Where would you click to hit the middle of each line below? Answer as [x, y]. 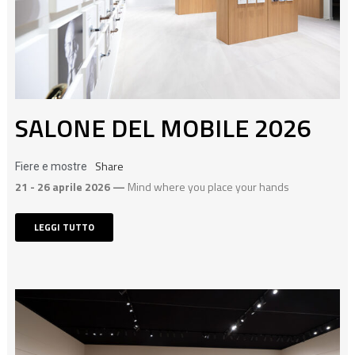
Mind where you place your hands [208, 187]
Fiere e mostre [51, 167]
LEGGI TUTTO [64, 227]
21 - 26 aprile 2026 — [71, 187]
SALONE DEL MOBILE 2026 [163, 128]
